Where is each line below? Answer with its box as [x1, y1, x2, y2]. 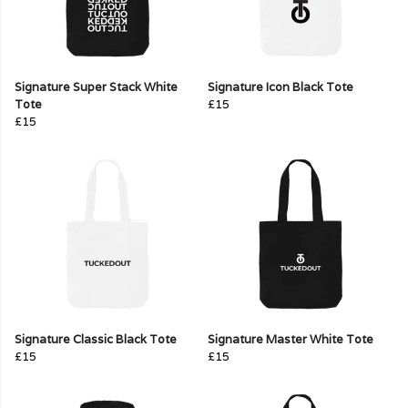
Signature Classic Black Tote [15, 331, 177, 348]
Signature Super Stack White [15, 79, 178, 96]
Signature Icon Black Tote [208, 79, 353, 96]
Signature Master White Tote [208, 331, 373, 348]
